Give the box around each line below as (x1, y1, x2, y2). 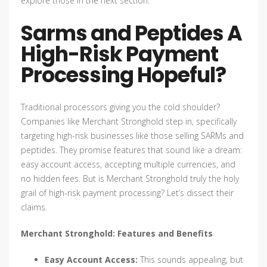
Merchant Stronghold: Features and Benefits (21, 228, 213, 240)
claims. (21, 201, 47, 213)
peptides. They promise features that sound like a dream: (21, 144, 242, 156)
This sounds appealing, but (138, 254, 243, 266)
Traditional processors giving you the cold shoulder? (21, 101, 220, 113)
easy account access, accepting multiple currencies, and (21, 159, 235, 170)
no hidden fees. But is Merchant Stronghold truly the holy (21, 173, 239, 185)
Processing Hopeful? (21, 60, 226, 90)
